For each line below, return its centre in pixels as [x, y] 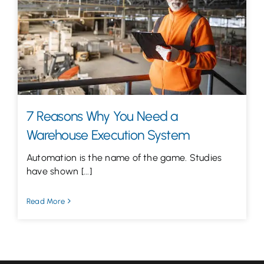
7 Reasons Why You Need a [102, 116]
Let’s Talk [38, 20]
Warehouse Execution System [108, 135]
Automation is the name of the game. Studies [124, 157]
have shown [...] [59, 171]
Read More [46, 201]
